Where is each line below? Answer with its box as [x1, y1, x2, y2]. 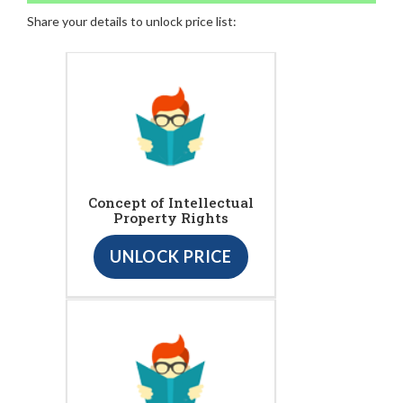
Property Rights [113, 209, 228, 228]
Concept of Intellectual [88, 193, 254, 212]
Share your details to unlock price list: [27, 13, 237, 29]
